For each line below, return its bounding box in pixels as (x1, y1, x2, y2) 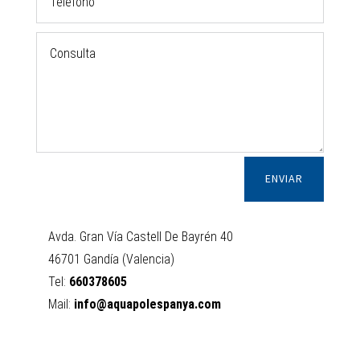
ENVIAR (265, 171, 304, 186)
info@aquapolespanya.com (73, 296, 221, 312)
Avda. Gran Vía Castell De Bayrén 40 (47, 228, 233, 244)
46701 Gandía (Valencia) (47, 251, 174, 267)
